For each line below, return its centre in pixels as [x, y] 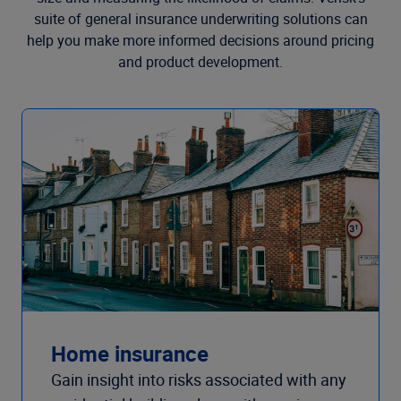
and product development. [200, 62]
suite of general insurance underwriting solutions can [200, 19]
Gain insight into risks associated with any [199, 380]
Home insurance [130, 354]
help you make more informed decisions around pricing [200, 40]
